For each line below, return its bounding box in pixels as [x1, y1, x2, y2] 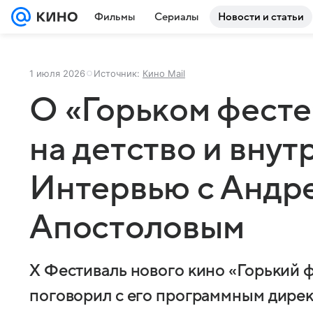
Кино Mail [143, 68, 185, 79]
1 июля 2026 [29, 68, 85, 79]
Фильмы [94, 11, 135, 22]
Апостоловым [29, 210, 245, 246]
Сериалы [154, 11, 198, 22]
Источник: [94, 68, 143, 79]
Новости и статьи [218, 11, 304, 22]
